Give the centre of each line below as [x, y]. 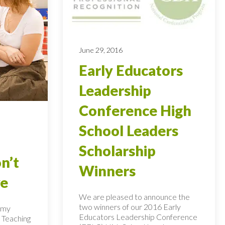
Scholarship [118, 150]
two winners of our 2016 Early [130, 206]
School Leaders [129, 130]
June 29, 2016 [101, 50]
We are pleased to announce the [135, 196]
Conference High [135, 110]
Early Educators [131, 70]
